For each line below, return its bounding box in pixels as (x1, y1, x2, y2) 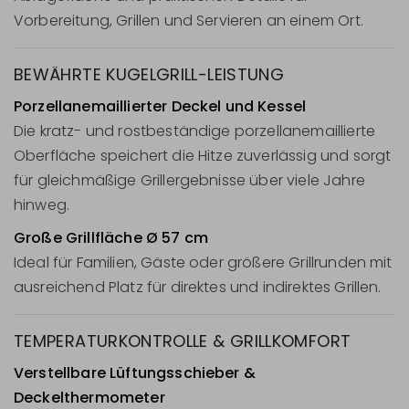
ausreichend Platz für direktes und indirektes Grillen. (14, 277, 382, 299)
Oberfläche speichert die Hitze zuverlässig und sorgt (14, 144, 392, 166)
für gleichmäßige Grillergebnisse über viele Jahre (14, 169, 365, 191)
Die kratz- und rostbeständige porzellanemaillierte (14, 120, 376, 142)
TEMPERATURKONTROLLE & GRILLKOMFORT (14, 330, 351, 353)
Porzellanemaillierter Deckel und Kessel (14, 95, 307, 117)
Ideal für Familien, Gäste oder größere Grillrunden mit (14, 252, 393, 274)
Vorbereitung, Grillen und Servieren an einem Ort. (14, 9, 363, 31)
